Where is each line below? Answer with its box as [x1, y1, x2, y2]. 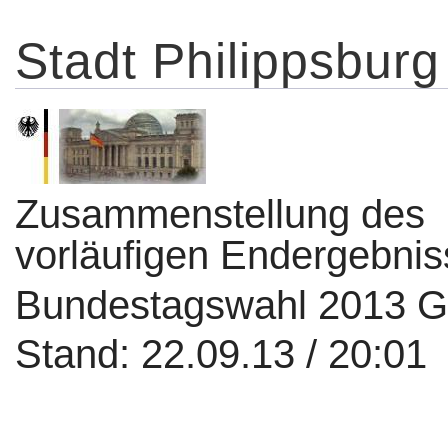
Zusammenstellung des [15, 192, 425, 236]
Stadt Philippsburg [15, 33, 440, 89]
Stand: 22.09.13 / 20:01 [15, 332, 427, 377]
